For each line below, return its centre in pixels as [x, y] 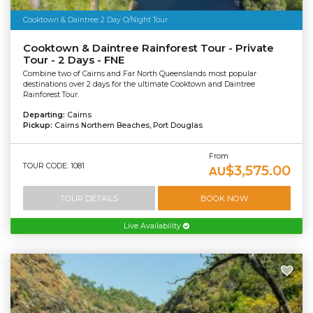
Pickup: [38, 126]
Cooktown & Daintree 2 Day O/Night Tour [95, 20]
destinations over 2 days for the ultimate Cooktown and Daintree [139, 85]
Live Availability [153, 226]
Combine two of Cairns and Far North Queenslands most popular [139, 74]
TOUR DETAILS [89, 198]
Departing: [45, 115]
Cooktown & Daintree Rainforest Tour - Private [148, 48]
